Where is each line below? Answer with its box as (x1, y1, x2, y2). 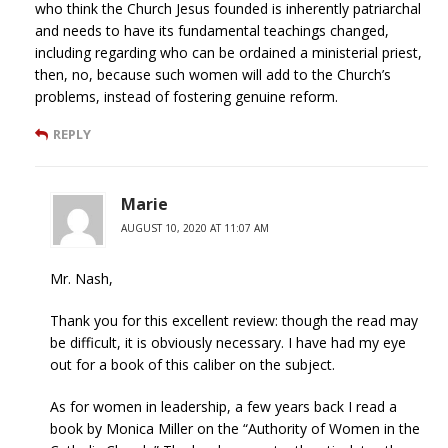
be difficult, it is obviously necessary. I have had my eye (50, 333, 406, 353)
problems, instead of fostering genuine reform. (35, 87, 338, 107)
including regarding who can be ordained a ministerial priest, (35, 43, 422, 63)
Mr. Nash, (50, 269, 113, 289)
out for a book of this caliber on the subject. (50, 355, 335, 375)
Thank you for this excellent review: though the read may (50, 311, 418, 331)
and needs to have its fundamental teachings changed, (35, 21, 389, 41)
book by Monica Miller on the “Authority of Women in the (50, 419, 420, 439)
